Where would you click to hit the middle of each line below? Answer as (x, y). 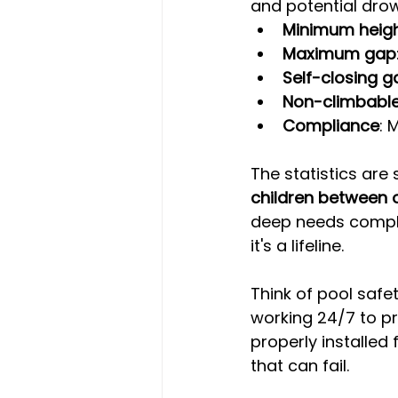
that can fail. (300, 365)
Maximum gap (339, 53)
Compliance (331, 125)
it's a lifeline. (297, 245)
